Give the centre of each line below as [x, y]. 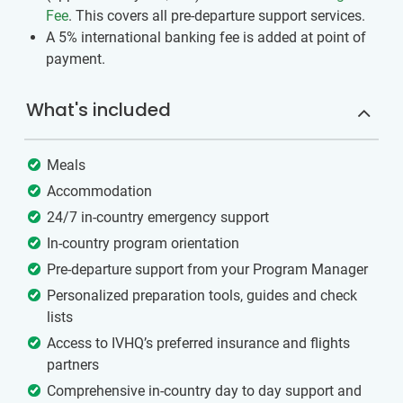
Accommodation [99, 192]
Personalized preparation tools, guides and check [202, 296]
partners [73, 365]
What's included [99, 110]
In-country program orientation [143, 244]
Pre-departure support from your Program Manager [207, 270]
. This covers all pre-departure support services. [217, 16]
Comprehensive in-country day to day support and [204, 391]
